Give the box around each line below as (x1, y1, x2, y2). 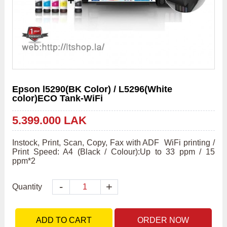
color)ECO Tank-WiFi (12, 93, 103, 104)
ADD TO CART (35, 216, 92, 225)
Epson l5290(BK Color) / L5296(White (12, 84, 172, 95)
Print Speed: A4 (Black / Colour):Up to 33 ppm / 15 (12, 147, 215, 157)
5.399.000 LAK (12, 114, 87, 127)
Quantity (12, 182, 42, 192)
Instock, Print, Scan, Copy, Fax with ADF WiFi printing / (12, 138, 215, 147)
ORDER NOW (137, 216, 190, 225)
